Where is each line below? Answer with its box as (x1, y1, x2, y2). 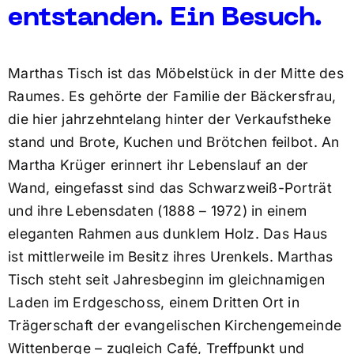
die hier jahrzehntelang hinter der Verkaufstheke (7, 111, 332, 128)
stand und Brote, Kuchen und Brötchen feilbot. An (7, 134, 340, 151)
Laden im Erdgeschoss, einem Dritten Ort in (7, 294, 300, 311)
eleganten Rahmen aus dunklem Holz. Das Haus (7, 225, 328, 243)
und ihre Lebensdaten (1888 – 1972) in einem (7, 202, 307, 220)
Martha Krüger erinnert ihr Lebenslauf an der (7, 156, 309, 174)
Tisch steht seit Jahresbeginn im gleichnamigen (7, 271, 326, 288)
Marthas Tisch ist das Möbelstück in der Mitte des (7, 65, 344, 82)
